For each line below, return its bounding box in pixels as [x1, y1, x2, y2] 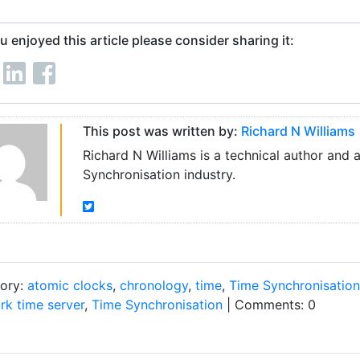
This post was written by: [82, 123, 241, 139]
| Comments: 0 [223, 297, 316, 313]
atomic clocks [27, 277, 112, 293]
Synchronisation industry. [82, 166, 235, 182]
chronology [120, 277, 188, 293]
